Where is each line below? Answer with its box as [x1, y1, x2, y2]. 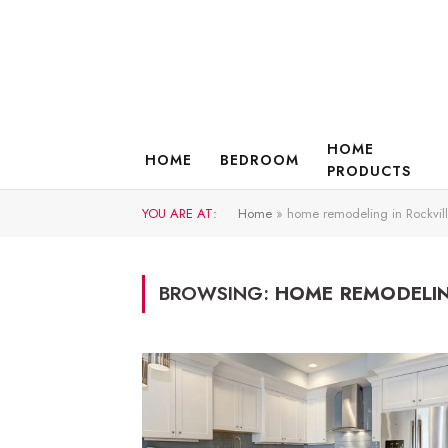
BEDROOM [219, 150, 299, 170]
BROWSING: [159, 280, 275, 307]
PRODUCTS [326, 161, 411, 181]
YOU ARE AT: [142, 204, 217, 223]
